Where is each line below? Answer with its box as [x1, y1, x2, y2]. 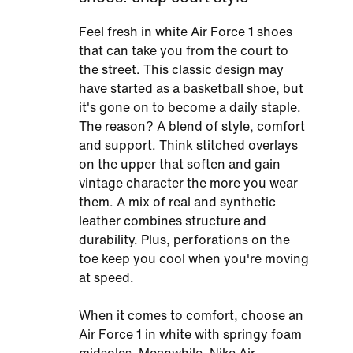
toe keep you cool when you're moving [79, 252, 309, 266]
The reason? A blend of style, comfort [79, 120, 305, 133]
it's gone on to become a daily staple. [79, 101, 301, 114]
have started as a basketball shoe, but [79, 82, 303, 95]
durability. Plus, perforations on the [79, 233, 290, 247]
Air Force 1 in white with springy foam [79, 328, 302, 341]
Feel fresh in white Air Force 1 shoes [79, 25, 292, 39]
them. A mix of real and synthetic [79, 195, 276, 209]
